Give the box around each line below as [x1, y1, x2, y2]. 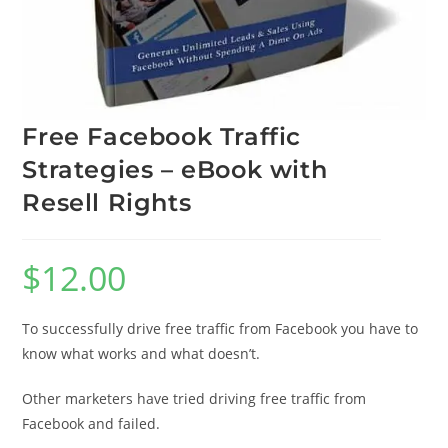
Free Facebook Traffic [22, 122, 302, 152]
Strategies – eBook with [22, 155, 328, 185]
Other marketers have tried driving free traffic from [22, 389, 367, 409]
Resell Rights [22, 188, 192, 218]
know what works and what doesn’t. [22, 344, 261, 364]
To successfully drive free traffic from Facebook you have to [22, 319, 419, 339]
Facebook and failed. [22, 414, 161, 434]
